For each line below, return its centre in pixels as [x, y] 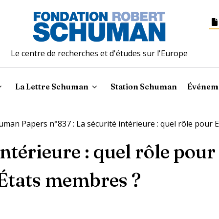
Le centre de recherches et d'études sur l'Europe [99, 53]
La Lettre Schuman [52, 86]
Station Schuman [144, 86]
